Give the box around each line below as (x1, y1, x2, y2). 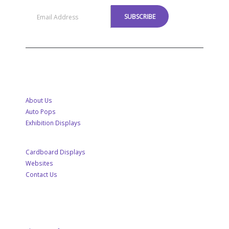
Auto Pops (26, 107, 56, 116)
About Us (26, 96, 52, 105)
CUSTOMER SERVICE (26, 198, 98, 210)
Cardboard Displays (26, 148, 85, 156)
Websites (26, 159, 53, 168)
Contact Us (26, 170, 57, 179)
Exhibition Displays (26, 119, 81, 127)
